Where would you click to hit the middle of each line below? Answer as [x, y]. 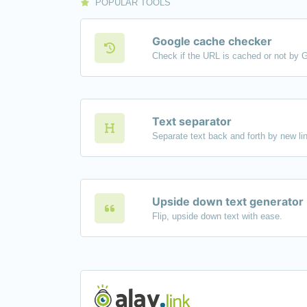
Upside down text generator [228, 201]
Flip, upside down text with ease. [217, 216]
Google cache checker [212, 41]
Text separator [192, 121]
